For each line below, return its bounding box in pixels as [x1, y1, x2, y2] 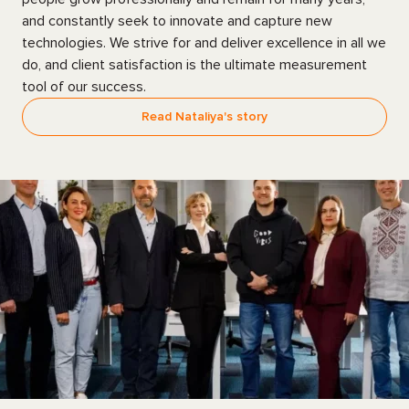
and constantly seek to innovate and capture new [22, 12, 332, 30]
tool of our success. [22, 78, 146, 96]
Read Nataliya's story [142, 109, 267, 124]
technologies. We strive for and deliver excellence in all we [22, 34, 386, 52]
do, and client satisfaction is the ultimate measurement [22, 56, 367, 74]
